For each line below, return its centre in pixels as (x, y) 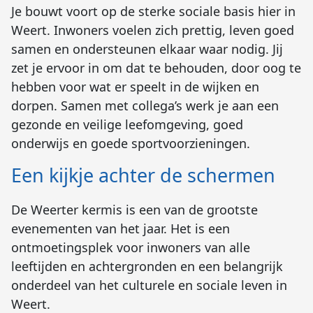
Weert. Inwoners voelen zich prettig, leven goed (153, 30)
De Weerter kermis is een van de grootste (134, 209)
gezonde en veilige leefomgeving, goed (127, 124)
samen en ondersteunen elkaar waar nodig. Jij (147, 49)
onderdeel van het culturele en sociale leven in (149, 285)
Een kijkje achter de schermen (143, 175)
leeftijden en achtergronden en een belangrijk (147, 266)
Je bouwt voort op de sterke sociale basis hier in (153, 11)
